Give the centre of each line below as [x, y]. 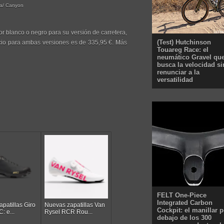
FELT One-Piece [182, 195]
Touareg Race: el [183, 49]
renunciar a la [178, 72]
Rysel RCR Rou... [69, 212]
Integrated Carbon [185, 202]
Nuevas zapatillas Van [75, 205]
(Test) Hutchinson [184, 42]
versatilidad [175, 79]
